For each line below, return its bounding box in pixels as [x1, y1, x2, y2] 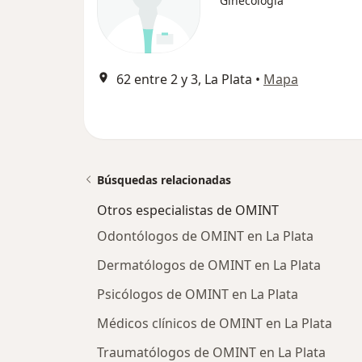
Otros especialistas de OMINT [97, 201, 279, 219]
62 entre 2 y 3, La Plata [116, 70, 252, 88]
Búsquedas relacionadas [97, 172, 231, 187]
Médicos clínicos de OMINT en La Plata [97, 314, 332, 332]
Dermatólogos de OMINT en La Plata [97, 256, 321, 274]
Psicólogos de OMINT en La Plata [97, 285, 298, 303]
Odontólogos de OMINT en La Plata [97, 227, 314, 245]
